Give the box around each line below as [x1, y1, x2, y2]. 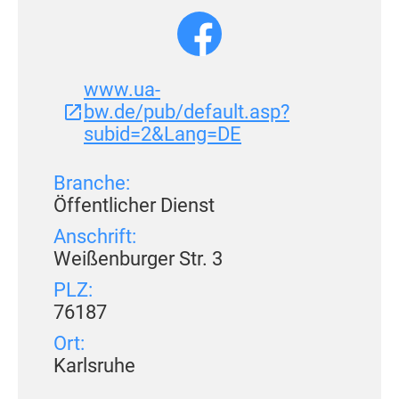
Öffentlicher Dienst [53, 194, 215, 216]
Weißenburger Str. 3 [53, 248, 223, 270]
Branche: [53, 172, 130, 194]
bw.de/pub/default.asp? [84, 101, 289, 123]
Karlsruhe [53, 354, 135, 377]
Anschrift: [53, 225, 136, 248]
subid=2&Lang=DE [84, 123, 241, 145]
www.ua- [84, 78, 160, 101]
